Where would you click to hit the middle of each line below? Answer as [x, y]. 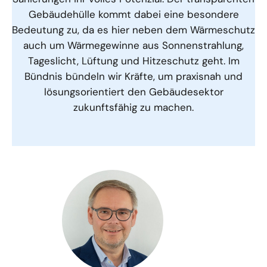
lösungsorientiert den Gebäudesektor [133, 91]
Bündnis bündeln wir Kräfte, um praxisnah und [133, 76]
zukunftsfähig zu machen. [133, 107]
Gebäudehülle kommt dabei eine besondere [133, 14]
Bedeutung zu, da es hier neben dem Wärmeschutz [133, 30]
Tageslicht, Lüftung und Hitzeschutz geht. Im [133, 60]
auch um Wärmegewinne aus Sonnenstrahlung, [133, 45]
